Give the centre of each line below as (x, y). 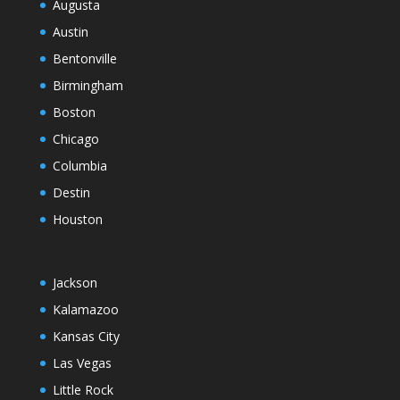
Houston (77, 220)
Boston (74, 112)
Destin (71, 193)
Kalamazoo (85, 310)
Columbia (79, 166)
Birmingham (87, 86)
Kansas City (86, 337)
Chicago (75, 139)
